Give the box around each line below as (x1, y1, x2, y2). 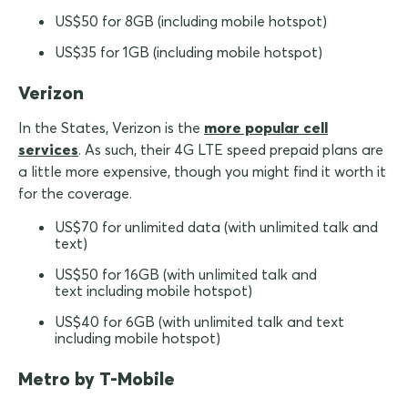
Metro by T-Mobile (18, 367, 175, 391)
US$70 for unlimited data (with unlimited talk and (55, 218, 378, 237)
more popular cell (204, 118, 328, 138)
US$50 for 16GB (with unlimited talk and (55, 265, 317, 284)
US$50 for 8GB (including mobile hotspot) (55, 12, 327, 31)
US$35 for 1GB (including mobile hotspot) (55, 43, 322, 62)
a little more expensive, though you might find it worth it (18, 162, 386, 181)
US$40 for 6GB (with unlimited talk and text (55, 312, 344, 331)
